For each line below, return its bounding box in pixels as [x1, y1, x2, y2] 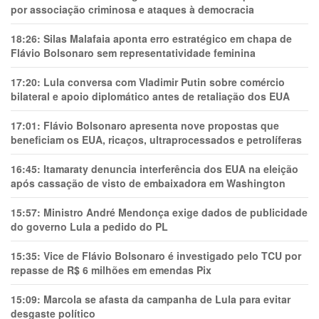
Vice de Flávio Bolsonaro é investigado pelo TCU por [43, 249, 301, 263]
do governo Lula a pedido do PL [11, 219, 168, 234]
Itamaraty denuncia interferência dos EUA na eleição [43, 162, 298, 176]
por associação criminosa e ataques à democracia [11, 2, 254, 16]
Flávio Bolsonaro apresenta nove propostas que [43, 118, 279, 132]
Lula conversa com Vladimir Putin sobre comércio [43, 75, 285, 89]
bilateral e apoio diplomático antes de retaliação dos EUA [11, 89, 290, 103]
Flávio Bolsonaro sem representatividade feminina [11, 46, 256, 60]
